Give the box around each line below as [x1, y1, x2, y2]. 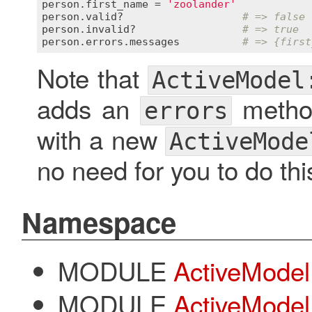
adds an [36, 90, 140, 127]
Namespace [21, 202, 176, 242]
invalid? [86, 22, 136, 36]
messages [130, 35, 180, 48]
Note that [36, 59, 148, 96]
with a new [36, 120, 166, 157]
